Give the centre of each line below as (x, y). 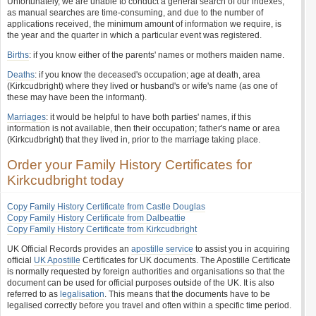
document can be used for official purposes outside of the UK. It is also (141, 283)
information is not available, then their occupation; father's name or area (144, 128)
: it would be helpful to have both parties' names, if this (148, 117)
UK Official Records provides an (69, 249)
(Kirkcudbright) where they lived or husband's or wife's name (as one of (142, 86)
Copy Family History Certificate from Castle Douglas (106, 207)
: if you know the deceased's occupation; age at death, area (147, 75)
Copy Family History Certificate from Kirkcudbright (102, 229)
